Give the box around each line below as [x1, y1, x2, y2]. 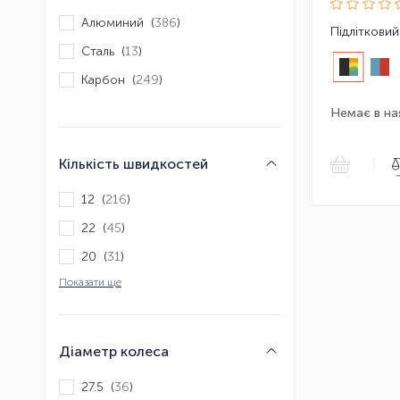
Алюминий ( [81, 14, 154, 30]
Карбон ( [81, 71, 136, 87]
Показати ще [59, 276, 121, 289]
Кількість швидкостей [59, 155, 208, 173]
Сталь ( [81, 43, 125, 59]
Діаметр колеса [59, 343, 169, 361]
